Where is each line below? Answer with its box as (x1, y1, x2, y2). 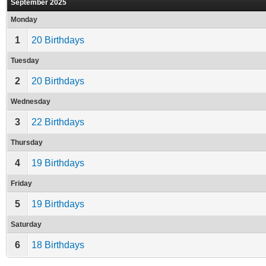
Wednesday (11, 97, 50, 106)
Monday (11, 15, 37, 24)
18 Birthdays (31, 240, 84, 250)
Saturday (11, 220, 42, 229)
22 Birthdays (31, 117, 84, 127)
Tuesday (11, 56, 39, 65)
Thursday (11, 138, 43, 147)
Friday (11, 179, 32, 188)
